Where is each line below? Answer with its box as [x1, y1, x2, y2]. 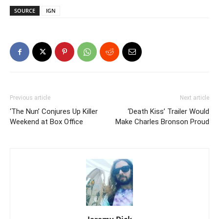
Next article [180, 94, 209, 102]
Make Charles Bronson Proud [115, 117, 209, 127]
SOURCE [14, 7, 35, 15]
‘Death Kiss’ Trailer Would [128, 107, 209, 116]
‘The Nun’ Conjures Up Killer [10, 107, 98, 116]
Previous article [10, 94, 50, 102]
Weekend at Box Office [10, 117, 83, 127]
